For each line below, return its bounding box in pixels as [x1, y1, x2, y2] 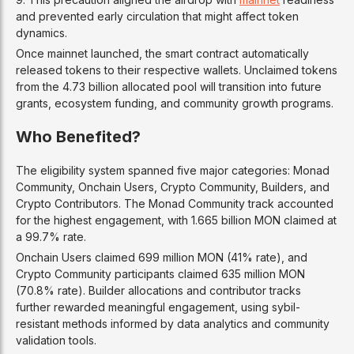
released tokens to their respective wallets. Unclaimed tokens [16, 62, 337, 77]
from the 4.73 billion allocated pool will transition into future [16, 79, 322, 93]
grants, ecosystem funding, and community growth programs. [16, 96, 333, 110]
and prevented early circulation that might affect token [16, 9, 299, 23]
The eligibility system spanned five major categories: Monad [16, 163, 330, 177]
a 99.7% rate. [16, 229, 86, 243]
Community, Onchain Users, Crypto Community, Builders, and [16, 179, 330, 194]
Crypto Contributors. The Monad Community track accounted [16, 196, 333, 210]
